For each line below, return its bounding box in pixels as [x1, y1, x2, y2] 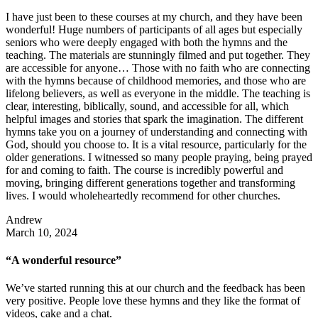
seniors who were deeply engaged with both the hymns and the [6, 35, 287, 48]
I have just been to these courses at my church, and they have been [6, 10, 302, 23]
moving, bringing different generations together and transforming [6, 176, 295, 189]
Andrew [6, 213, 43, 226]
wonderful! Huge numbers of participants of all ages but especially [6, 23, 302, 35]
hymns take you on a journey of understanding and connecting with [6, 125, 307, 138]
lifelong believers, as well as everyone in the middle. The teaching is [6, 87, 310, 99]
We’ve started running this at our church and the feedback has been [6, 282, 305, 295]
